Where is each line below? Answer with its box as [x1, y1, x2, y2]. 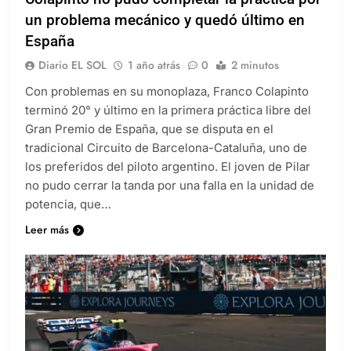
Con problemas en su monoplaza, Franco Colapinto [25, 97, 309, 113]
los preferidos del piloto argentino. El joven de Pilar [25, 172, 310, 188]
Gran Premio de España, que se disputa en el [25, 135, 273, 150]
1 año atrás [128, 71, 180, 87]
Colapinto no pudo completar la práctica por [25, 3, 321, 22]
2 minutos [231, 71, 279, 87]
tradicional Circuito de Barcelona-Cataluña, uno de [25, 154, 307, 169]
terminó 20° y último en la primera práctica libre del [25, 116, 311, 132]
